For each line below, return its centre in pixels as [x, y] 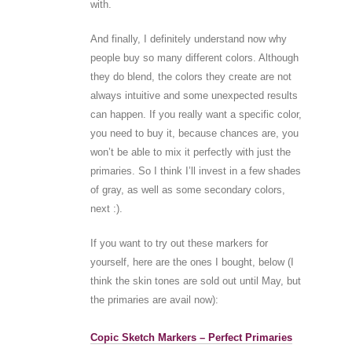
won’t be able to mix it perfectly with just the [190, 152]
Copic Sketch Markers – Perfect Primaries [191, 337]
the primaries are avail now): [154, 299]
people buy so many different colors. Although [194, 57]
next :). [106, 208]
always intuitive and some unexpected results [194, 95]
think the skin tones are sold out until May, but [195, 280]
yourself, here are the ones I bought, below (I [192, 262]
